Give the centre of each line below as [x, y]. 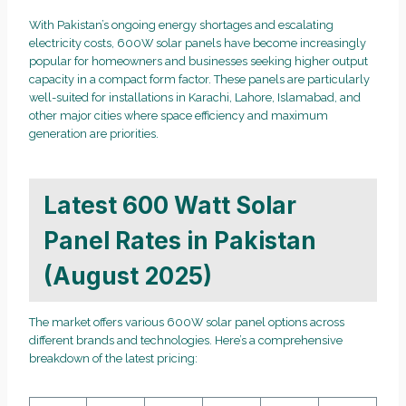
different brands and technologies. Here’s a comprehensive [186, 341]
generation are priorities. [94, 134]
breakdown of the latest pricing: [113, 359]
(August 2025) [128, 275]
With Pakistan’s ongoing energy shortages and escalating [181, 25]
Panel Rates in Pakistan [180, 240]
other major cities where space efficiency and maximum [179, 116]
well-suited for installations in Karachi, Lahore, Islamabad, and [195, 98]
